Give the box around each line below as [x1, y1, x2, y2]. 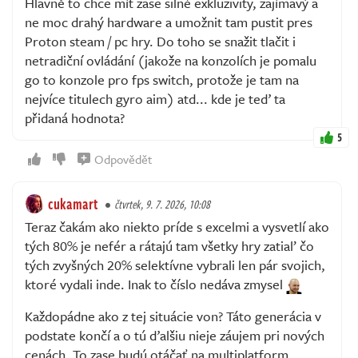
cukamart [48, 193, 97, 214]
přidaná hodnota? [25, 107, 125, 128]
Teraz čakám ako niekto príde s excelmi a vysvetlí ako [25, 216, 329, 237]
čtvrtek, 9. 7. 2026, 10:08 [114, 195, 210, 213]
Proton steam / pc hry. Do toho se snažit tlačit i [25, 30, 296, 51]
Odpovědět [94, 149, 152, 168]
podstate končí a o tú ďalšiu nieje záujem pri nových [25, 324, 324, 345]
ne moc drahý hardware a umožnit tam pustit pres [25, 11, 312, 32]
